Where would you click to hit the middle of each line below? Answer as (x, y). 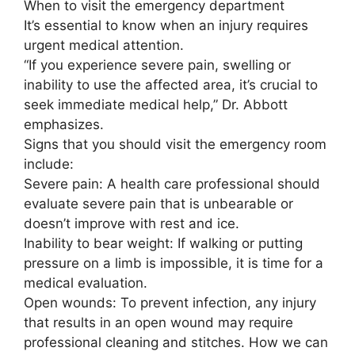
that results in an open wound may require (158, 322)
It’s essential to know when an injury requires (166, 25)
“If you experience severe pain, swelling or (157, 65)
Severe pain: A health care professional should (172, 183)
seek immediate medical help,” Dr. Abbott (156, 104)
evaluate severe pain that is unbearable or (158, 203)
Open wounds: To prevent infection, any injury (170, 302)
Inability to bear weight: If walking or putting (163, 243)
